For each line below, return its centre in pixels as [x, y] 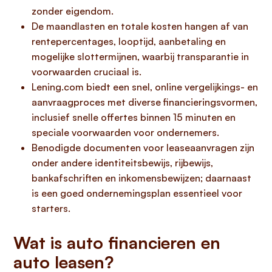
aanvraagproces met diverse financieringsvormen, [144, 102]
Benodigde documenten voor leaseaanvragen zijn [143, 148]
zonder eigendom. [73, 11]
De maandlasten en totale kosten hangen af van [140, 26]
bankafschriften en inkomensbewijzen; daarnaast [141, 178]
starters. [51, 208]
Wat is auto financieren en [117, 243]
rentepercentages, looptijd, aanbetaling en [129, 41]
